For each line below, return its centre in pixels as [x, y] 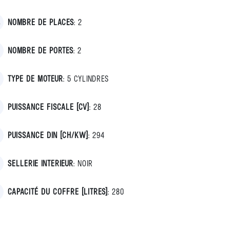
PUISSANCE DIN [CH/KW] [48, 135]
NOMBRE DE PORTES [41, 50]
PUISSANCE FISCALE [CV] [49, 107]
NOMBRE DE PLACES [41, 22]
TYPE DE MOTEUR [35, 78]
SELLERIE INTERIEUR [41, 163]
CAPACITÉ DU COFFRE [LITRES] [58, 191]
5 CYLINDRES [88, 78]
